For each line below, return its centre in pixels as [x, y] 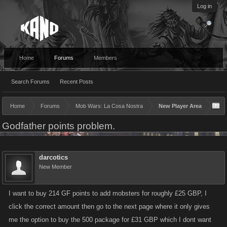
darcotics [53, 157]
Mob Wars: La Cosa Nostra [109, 106]
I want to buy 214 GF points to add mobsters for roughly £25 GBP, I [108, 193]
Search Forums [30, 82]
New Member [55, 167]
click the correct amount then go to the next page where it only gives [109, 206]
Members [105, 58]
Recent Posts [77, 82]
